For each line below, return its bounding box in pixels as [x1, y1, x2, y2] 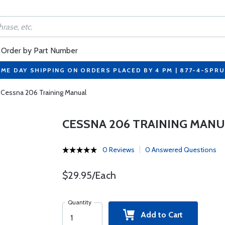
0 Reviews [102, 145, 135, 154]
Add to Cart [135, 210, 183, 219]
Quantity [67, 198, 91, 206]
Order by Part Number [1, 46, 78, 55]
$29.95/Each [62, 169, 116, 181]
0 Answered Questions [145, 145, 216, 154]
